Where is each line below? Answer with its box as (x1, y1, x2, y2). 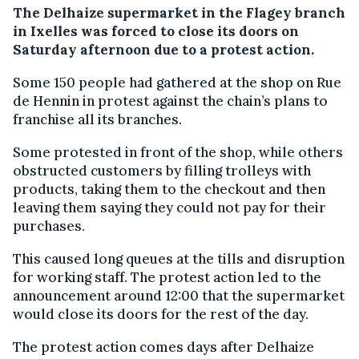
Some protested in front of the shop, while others (13, 143, 343, 161)
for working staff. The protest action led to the (13, 268, 321, 286)
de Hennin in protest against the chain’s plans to (13, 91, 328, 110)
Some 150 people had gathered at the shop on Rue (13, 73, 341, 91)
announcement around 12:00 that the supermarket (13, 286, 345, 305)
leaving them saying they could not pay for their (13, 198, 326, 216)
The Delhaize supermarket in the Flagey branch (13, 3, 345, 22)
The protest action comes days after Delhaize (13, 337, 314, 356)
